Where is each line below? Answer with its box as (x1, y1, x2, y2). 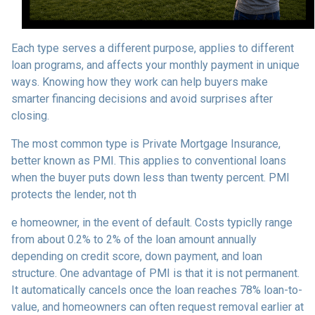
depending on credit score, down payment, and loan (11, 250, 262, 264)
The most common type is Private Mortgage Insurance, (11, 137, 281, 151)
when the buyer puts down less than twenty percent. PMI (11, 171, 290, 185)
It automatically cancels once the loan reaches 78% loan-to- (11, 283, 302, 297)
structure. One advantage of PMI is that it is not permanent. (11, 266, 300, 281)
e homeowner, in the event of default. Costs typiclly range (11, 216, 292, 230)
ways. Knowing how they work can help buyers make (11, 75, 268, 89)
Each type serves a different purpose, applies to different (11, 41, 294, 56)
